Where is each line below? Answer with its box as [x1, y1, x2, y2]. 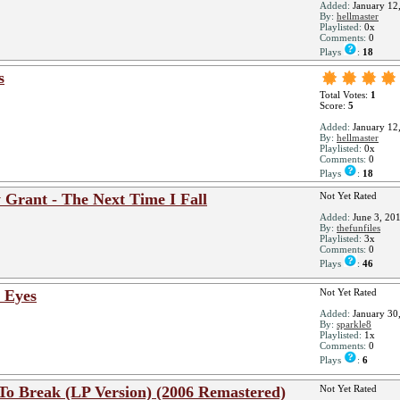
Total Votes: [320, 89, 371, 100]
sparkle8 [337, 319, 371, 329]
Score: [320, 100, 348, 111]
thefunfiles [337, 222, 380, 233]
